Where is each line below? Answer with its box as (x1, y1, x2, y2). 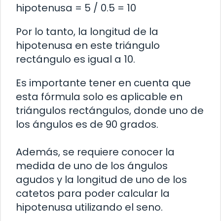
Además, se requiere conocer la (16, 145, 175, 159)
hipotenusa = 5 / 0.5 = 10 (16, 1, 136, 15)
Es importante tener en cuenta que (16, 76, 191, 90)
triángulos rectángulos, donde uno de (16, 104, 204, 118)
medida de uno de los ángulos (16, 159, 168, 173)
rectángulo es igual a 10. (16, 52, 135, 67)
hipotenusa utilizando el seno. (16, 200, 163, 215)
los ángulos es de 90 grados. (16, 117, 158, 132)
